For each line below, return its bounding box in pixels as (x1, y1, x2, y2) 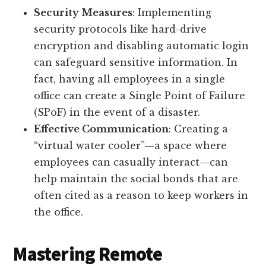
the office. (34, 206, 84, 218)
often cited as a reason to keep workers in (34, 189, 249, 202)
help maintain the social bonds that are (34, 173, 239, 185)
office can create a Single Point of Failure (34, 90, 246, 102)
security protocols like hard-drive (34, 23, 207, 36)
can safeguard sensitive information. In (34, 56, 238, 69)
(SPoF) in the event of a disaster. (34, 106, 201, 119)
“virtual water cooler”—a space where (34, 140, 227, 152)
